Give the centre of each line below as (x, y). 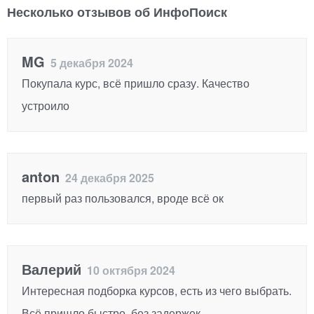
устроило (46, 105)
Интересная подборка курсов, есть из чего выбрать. (157, 290)
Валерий (52, 268)
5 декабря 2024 (89, 62)
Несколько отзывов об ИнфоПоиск (117, 12)
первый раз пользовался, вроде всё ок (123, 198)
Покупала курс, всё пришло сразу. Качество (136, 83)
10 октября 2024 (128, 270)
